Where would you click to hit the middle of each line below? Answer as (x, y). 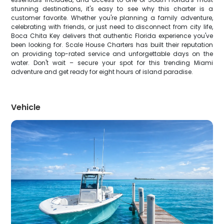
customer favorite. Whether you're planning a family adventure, (112, 18)
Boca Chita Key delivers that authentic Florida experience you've (112, 36)
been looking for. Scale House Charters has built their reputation (112, 45)
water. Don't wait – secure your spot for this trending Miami (112, 63)
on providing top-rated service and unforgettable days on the (112, 54)
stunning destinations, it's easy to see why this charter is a (112, 9)
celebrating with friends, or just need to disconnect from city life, (112, 27)
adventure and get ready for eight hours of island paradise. (102, 72)
